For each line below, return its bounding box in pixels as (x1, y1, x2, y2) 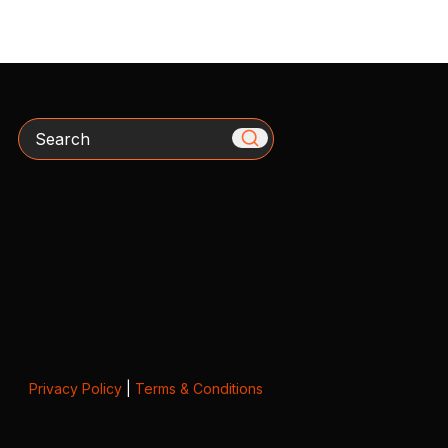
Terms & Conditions (134, 379, 263, 397)
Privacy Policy (28, 379, 122, 397)
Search (16, 118, 72, 139)
